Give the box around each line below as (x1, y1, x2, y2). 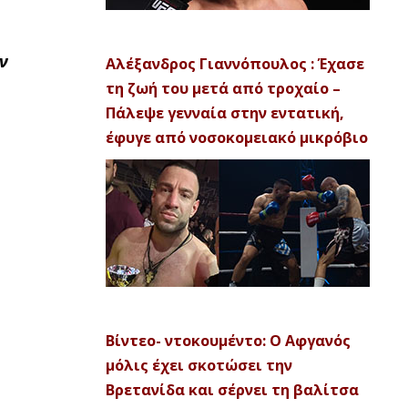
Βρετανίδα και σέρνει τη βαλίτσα (106, 380, 359, 400)
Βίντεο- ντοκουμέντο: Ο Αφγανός (106, 331, 351, 351)
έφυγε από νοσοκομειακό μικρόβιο (106, 127, 368, 148)
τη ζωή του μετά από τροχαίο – (106, 78, 341, 98)
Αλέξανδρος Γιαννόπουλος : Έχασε (106, 54, 364, 74)
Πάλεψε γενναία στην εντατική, (106, 103, 344, 123)
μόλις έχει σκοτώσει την (106, 355, 292, 375)
